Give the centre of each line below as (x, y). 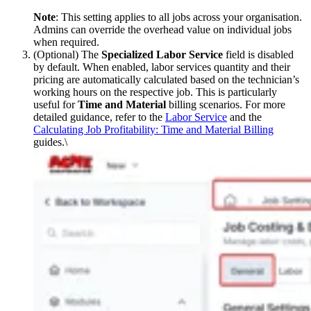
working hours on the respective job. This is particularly (155, 92)
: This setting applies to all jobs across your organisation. (179, 17)
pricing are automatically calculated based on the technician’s (166, 79)
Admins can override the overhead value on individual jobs (162, 29)
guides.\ (50, 142)
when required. (66, 42)
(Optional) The (67, 54)
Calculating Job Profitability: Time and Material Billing (153, 129)
